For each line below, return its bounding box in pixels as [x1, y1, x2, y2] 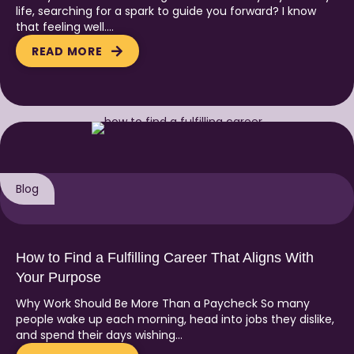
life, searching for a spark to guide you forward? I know [16, 2, 316, 19]
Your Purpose [16, 269, 101, 285]
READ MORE [32, 43, 103, 59]
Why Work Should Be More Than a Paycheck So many [16, 295, 310, 311]
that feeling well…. [16, 18, 114, 35]
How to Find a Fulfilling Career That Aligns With [16, 249, 314, 265]
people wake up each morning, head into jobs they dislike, [16, 311, 334, 327]
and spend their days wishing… [16, 326, 183, 343]
